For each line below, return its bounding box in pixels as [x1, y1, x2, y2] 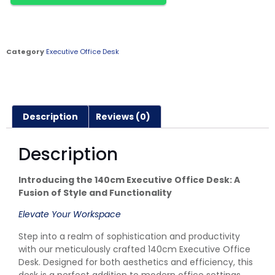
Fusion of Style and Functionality [18, 187, 172, 199]
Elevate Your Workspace [18, 208, 121, 221]
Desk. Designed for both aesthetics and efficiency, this [18, 255, 253, 268]
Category [6, 46, 44, 56]
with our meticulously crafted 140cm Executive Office [18, 242, 250, 255]
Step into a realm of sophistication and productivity [18, 230, 240, 242]
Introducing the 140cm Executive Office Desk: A [18, 174, 240, 187]
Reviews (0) [96, 110, 151, 123]
